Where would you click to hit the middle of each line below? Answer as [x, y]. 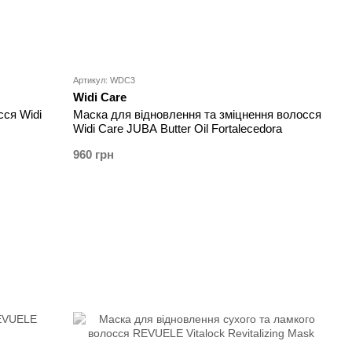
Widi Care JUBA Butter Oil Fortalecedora [178, 129]
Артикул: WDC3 [104, 81]
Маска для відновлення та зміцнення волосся [198, 115]
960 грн [94, 155]
